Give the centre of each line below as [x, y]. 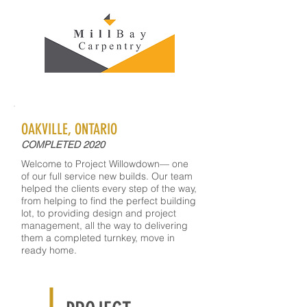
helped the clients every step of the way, [109, 188]
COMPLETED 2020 [63, 145]
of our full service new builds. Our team [107, 176]
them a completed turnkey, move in [98, 238]
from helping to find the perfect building [109, 201]
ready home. [50, 250]
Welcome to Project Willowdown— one [105, 164]
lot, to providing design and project [99, 213]
